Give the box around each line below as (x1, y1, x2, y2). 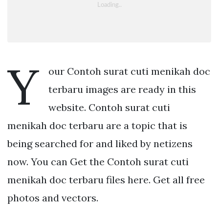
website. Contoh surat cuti (48, 101, 170, 113)
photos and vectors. (7, 191, 98, 204)
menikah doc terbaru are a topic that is (7, 119, 187, 131)
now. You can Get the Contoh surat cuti (7, 155, 189, 168)
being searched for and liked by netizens (7, 137, 193, 150)
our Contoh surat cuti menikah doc (48, 65, 210, 77)
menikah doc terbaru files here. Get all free (7, 173, 205, 186)
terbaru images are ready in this (48, 83, 196, 95)
